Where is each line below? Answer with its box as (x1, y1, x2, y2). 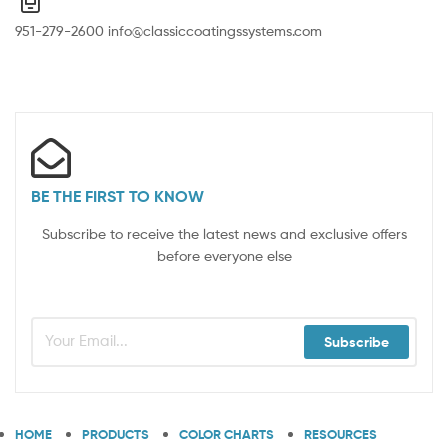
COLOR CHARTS (179, 425, 274, 442)
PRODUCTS (82, 425, 149, 442)
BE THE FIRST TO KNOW (31, 185, 204, 206)
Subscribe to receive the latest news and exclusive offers (41, 224, 407, 242)
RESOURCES (304, 425, 377, 442)
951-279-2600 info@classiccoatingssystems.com (15, 21, 322, 39)
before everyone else (156, 246, 292, 264)
